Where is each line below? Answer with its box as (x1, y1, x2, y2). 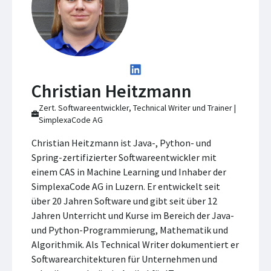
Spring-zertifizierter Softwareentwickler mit (31, 151, 217, 163)
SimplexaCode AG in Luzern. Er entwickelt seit (31, 180, 220, 192)
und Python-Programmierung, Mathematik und (31, 224, 228, 236)
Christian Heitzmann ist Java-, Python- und (31, 137, 211, 149)
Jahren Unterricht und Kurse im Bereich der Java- (31, 209, 234, 221)
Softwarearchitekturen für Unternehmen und (31, 253, 217, 265)
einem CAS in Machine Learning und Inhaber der (31, 166, 226, 178)
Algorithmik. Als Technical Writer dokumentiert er (31, 238, 239, 250)
